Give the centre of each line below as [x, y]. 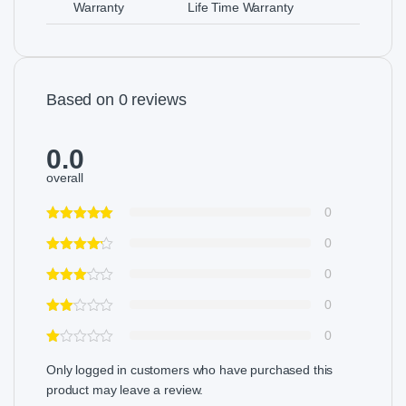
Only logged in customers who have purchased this [190, 369]
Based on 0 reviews [116, 99]
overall [65, 177]
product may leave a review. [125, 389]
